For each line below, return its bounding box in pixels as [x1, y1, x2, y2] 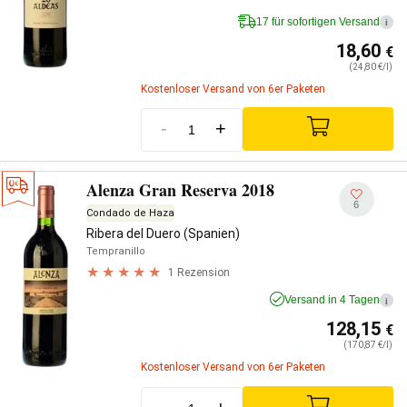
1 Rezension [168, 265, 230, 279]
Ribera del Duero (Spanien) [86, 226, 240, 241]
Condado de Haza [86, 207, 174, 219]
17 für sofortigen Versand [256, 15, 380, 28]
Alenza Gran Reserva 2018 [86, 178, 274, 202]
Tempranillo [86, 245, 145, 257]
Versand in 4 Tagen [284, 293, 380, 306]
